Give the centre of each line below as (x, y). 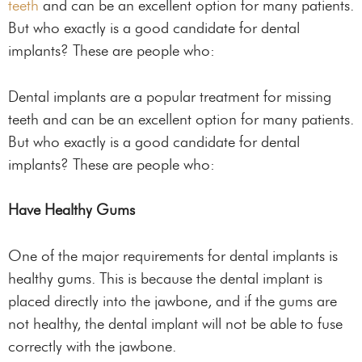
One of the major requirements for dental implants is (173, 255)
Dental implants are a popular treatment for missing (170, 96)
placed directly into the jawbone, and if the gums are (173, 301)
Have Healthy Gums (72, 210)
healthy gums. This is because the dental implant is (165, 278)
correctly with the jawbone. (92, 346)
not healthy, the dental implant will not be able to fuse (175, 323)
